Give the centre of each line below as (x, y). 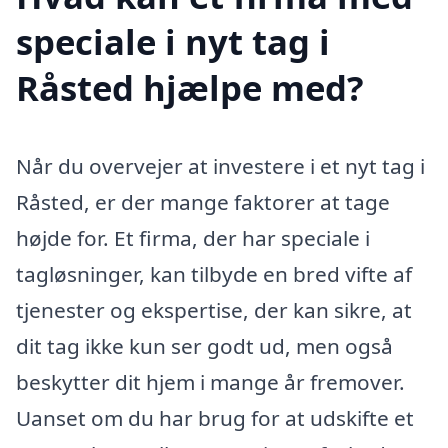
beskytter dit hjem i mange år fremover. (210, 381)
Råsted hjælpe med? (190, 87)
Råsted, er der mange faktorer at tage (203, 201)
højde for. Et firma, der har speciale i (193, 237)
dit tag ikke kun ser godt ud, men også (204, 345)
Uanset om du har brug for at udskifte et (215, 417)
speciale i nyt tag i (173, 41)
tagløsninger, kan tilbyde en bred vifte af (214, 273)
